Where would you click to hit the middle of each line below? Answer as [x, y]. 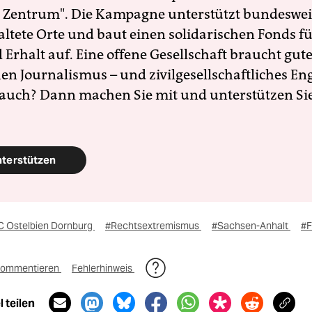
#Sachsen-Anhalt [251, 226]
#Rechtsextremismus [153, 226]
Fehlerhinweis [103, 268]
